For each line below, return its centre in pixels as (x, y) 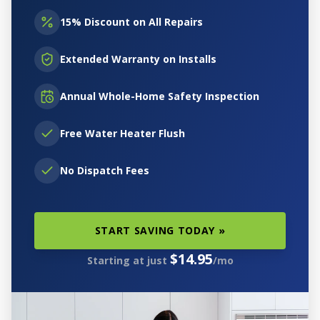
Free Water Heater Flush (122, 133)
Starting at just (128, 260)
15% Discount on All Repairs (131, 22)
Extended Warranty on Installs (138, 59)
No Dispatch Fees (105, 170)
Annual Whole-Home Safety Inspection (160, 96)
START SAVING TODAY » (160, 230)
